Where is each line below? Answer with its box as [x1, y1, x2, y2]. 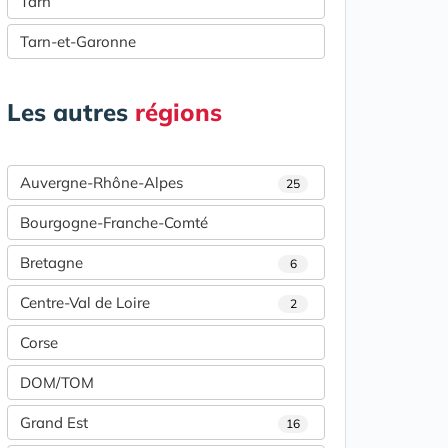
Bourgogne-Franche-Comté [20, 213, 208, 233]
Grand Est [20, 413, 88, 433]
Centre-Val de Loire [20, 293, 150, 313]
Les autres [7, 97, 135, 128]
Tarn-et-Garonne [20, 32, 136, 52]
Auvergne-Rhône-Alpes [20, 173, 183, 193]
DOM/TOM [20, 373, 94, 393]
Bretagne [20, 253, 83, 273]
